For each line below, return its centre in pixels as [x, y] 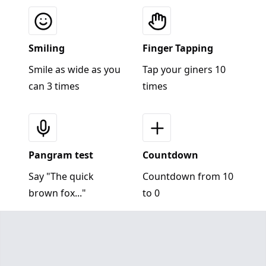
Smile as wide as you [75, 69]
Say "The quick [61, 176]
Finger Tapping [178, 48]
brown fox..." [57, 193]
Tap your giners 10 [184, 69]
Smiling [47, 48]
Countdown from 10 [188, 176]
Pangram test [61, 155]
